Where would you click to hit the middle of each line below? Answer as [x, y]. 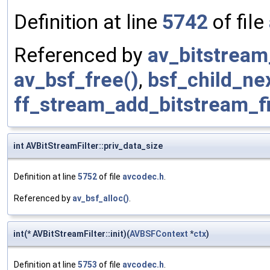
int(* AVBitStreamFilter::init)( [71, 234]
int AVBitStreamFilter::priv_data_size [88, 146]
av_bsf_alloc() [101, 199]
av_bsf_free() [76, 80]
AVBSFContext [159, 234]
